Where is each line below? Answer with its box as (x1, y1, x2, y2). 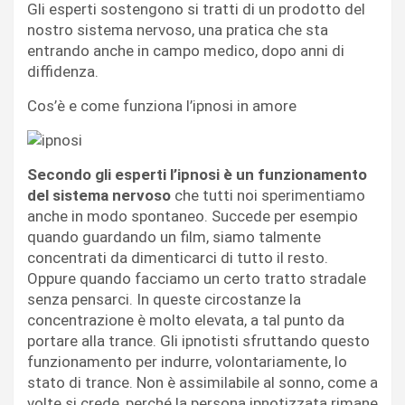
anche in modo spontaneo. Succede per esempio (27, 206, 358, 225)
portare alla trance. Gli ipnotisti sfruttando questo (27, 331, 370, 350)
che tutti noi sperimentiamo (171, 185, 365, 204)
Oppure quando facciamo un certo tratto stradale (27, 268, 366, 287)
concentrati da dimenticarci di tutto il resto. (27, 248, 328, 267)
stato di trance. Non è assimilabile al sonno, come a (27, 372, 378, 391)
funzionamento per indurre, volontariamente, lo (27, 352, 347, 371)
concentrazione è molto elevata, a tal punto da (27, 310, 344, 329)
